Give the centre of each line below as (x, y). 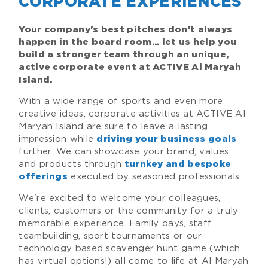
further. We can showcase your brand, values (125, 152)
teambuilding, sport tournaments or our (110, 236)
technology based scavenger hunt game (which (130, 249)
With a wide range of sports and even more (121, 101)
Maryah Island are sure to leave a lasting (113, 127)
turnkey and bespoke (176, 165)
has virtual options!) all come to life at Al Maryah (134, 261)
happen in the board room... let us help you (128, 42)
